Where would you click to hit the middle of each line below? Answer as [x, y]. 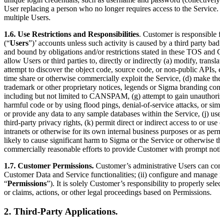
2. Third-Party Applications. [61, 211]
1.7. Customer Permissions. [49, 165]
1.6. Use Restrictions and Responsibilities [71, 34]
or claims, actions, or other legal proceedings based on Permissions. [108, 192]
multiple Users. [27, 17]
